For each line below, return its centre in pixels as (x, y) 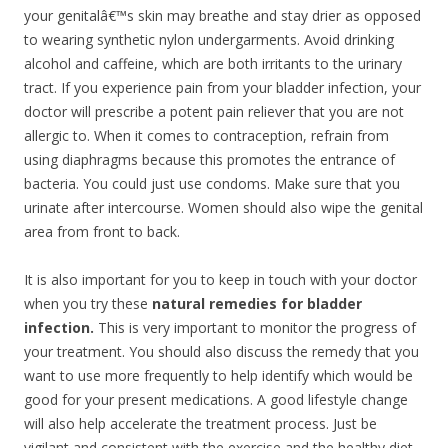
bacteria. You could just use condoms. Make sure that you (212, 183)
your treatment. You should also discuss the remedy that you (221, 351)
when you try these (88, 303)
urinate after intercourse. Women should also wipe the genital (223, 207)
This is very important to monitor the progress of (257, 327)
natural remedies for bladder (257, 303)
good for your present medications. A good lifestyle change (216, 399)
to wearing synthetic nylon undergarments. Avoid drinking (209, 39)
